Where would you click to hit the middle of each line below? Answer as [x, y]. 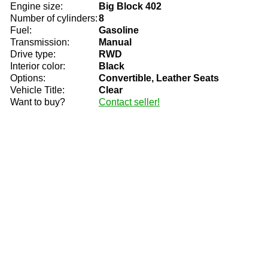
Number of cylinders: [54, 18]
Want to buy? [38, 102]
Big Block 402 [130, 6]
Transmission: [40, 42]
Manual [115, 42]
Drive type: [33, 54]
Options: [28, 78]
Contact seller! [129, 102]
